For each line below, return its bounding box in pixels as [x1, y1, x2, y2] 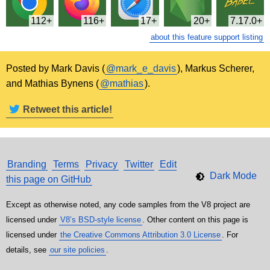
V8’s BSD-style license [60, 215, 141, 225]
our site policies [50, 245, 105, 255]
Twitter [124, 159, 153, 170]
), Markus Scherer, [177, 63, 254, 74]
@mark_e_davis [106, 63, 176, 74]
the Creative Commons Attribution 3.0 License [60, 230, 221, 240]
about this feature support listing [151, 33, 263, 42]
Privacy [86, 159, 118, 170]
